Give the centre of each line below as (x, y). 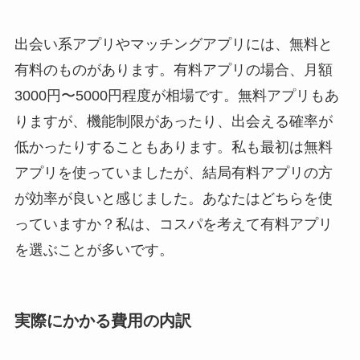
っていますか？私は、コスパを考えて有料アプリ (173, 224)
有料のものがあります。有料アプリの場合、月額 (173, 70)
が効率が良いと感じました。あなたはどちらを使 (173, 198)
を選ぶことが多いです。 (94, 250)
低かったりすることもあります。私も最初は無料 (173, 147)
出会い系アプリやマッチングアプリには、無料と (173, 44)
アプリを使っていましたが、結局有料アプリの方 (173, 172)
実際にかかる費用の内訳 (102, 321)
